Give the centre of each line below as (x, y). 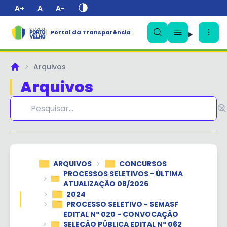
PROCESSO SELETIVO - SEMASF (122, 204)
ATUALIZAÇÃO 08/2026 (106, 184)
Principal (24, 71)
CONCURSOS (143, 164)
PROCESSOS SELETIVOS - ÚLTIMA (123, 174)
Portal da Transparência (90, 32)
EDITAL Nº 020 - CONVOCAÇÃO (121, 214)
